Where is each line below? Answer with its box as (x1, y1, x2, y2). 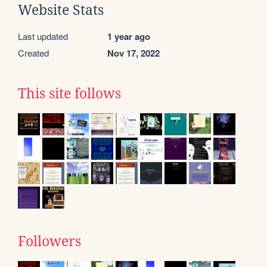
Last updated (18, 29, 68, 42)
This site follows (18, 85, 121, 101)
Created (18, 46, 49, 59)
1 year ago (107, 29, 150, 43)
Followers (18, 233, 81, 249)
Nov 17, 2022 (107, 46, 160, 60)
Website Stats (18, 2, 104, 18)
